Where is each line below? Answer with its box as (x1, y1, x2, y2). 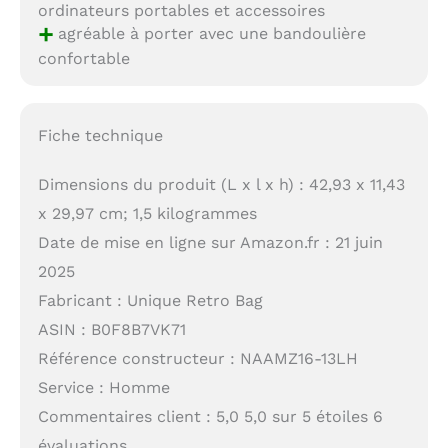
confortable (37, 48, 130, 68)
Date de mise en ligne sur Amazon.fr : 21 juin (37, 233, 383, 253)
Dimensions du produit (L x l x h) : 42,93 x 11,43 (37, 175, 405, 195)
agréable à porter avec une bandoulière (52, 23, 366, 43)
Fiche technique (37, 126, 163, 146)
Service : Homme (37, 378, 170, 398)
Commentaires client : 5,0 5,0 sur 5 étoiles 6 (37, 407, 383, 427)
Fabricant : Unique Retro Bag (37, 291, 263, 311)
